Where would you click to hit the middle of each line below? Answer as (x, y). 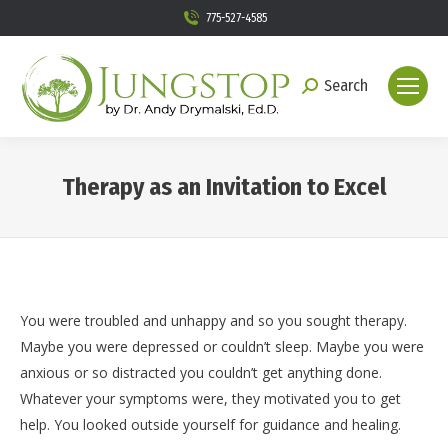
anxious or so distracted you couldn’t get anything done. (201, 372)
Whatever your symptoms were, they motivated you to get (210, 398)
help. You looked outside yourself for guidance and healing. (210, 424)
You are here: (267, 216)
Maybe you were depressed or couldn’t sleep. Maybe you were (222, 346)
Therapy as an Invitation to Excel (224, 186)
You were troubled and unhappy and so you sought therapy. (213, 320)
